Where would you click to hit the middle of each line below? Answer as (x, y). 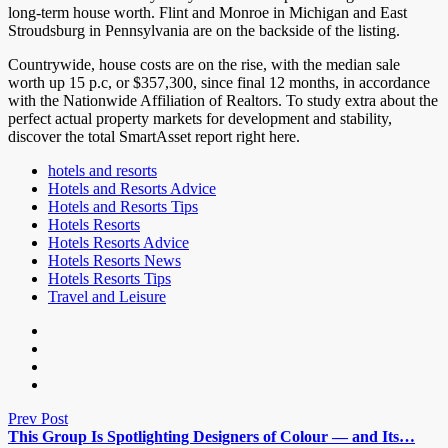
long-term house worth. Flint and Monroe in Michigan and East (207, 12)
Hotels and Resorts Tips (123, 206)
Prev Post (38, 418)
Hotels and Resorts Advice (132, 188)
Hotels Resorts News (114, 260)
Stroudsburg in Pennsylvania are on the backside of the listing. (204, 30)
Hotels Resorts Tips (109, 278)
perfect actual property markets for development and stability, (200, 118)
